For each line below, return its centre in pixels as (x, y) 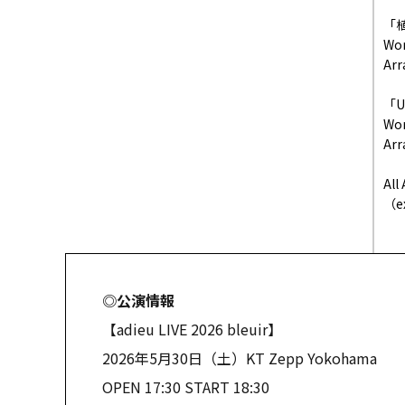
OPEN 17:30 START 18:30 (186, 387)
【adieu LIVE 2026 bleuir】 (192, 330)
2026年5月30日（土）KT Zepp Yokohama (240, 358)
